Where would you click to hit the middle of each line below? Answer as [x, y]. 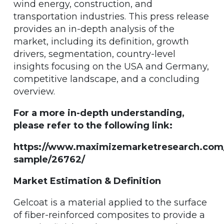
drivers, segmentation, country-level [94, 54]
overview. [34, 91]
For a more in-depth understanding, [99, 113]
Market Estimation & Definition [87, 181]
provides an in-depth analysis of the [94, 29]
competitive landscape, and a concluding [106, 79]
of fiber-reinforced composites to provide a [109, 215]
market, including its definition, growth [101, 41]
